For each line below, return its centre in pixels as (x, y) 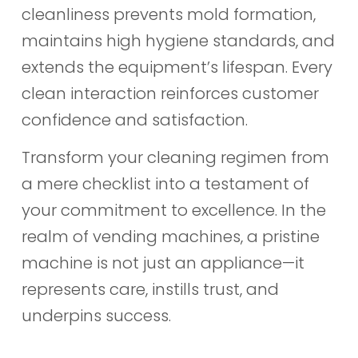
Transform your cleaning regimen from (175, 158)
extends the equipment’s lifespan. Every (177, 67)
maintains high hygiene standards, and (178, 40)
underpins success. (96, 316)
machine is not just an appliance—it (163, 263)
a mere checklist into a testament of (165, 184)
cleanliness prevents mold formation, (168, 14)
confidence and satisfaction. (134, 119)
